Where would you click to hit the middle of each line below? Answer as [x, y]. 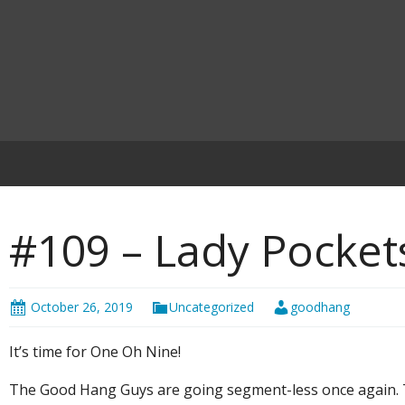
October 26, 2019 [82, 307]
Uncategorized [212, 307]
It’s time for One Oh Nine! [95, 352]
